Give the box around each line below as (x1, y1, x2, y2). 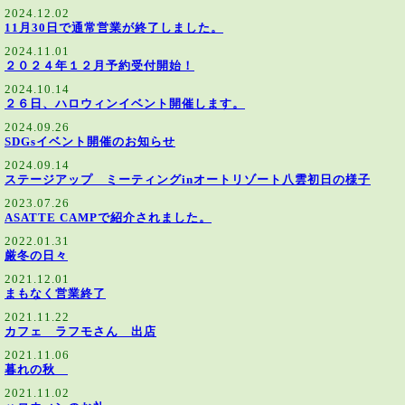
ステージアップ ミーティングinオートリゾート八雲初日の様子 (5, 174, 371, 186)
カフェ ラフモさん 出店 (5, 325, 156, 338)
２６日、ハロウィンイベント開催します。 (5, 98, 245, 110)
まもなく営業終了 (5, 287, 106, 300)
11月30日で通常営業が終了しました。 (5, 22, 223, 34)
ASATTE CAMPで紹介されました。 (5, 212, 212, 224)
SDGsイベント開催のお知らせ (5, 136, 175, 148)
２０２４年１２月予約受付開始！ (5, 60, 194, 72)
